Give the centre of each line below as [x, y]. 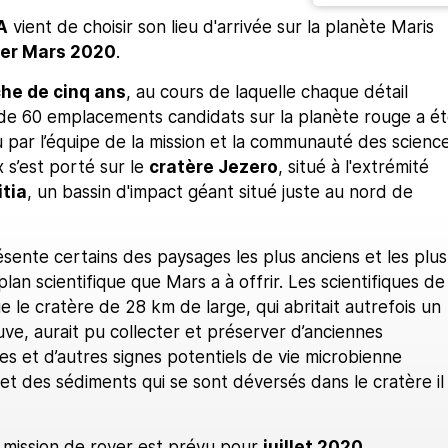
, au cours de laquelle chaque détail [266, 91]
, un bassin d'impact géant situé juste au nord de [219, 191]
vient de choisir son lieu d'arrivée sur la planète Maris [220, 26]
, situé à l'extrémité [353, 166]
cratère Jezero [213, 166]
